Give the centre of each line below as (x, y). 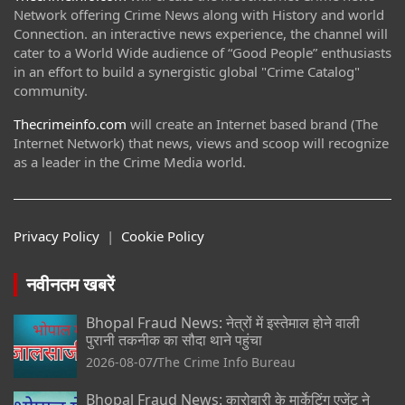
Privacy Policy (57, 236)
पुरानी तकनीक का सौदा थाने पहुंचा (174, 340)
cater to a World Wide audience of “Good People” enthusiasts (202, 53)
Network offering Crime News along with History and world (199, 15)
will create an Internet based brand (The (252, 124)
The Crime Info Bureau (226, 363)
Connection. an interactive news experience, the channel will (201, 34)
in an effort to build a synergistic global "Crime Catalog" (187, 72)
